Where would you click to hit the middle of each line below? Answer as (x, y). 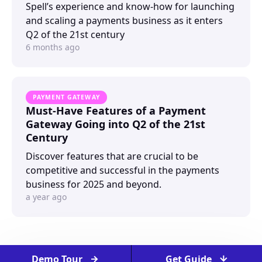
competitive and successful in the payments (123, 170)
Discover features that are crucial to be (112, 156)
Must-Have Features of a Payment (116, 110)
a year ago (46, 196)
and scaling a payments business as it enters (124, 20)
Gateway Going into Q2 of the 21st (116, 124)
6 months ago (53, 47)
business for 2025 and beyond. (94, 184)
